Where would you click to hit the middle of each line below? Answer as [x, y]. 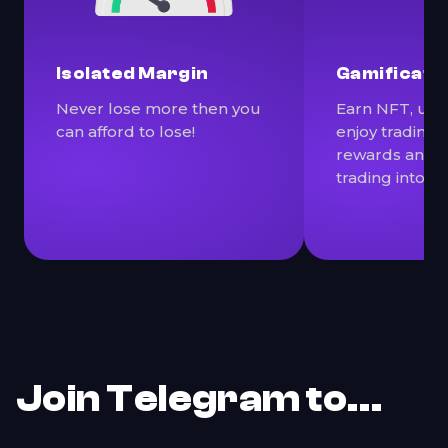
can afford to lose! [125, 132]
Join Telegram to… [199, 399]
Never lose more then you [158, 109]
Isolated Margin [132, 74]
